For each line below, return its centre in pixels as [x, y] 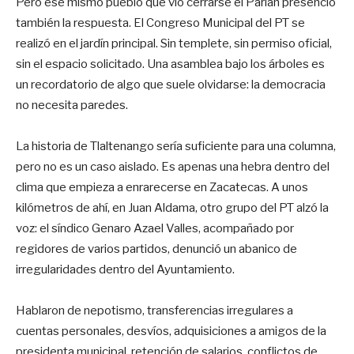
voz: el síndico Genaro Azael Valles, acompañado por [155, 228]
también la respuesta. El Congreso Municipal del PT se [160, 23]
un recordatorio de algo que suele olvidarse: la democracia [171, 84]
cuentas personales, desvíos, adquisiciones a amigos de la [171, 331]
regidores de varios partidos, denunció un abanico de [156, 249]
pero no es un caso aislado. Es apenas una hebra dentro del [173, 166]
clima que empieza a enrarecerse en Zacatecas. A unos [162, 187]
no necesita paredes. [72, 105]
